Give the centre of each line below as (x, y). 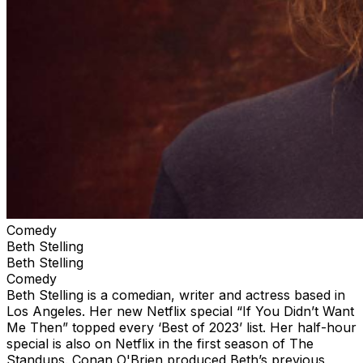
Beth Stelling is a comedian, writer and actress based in (176, 295)
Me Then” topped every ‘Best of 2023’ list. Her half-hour (181, 327)
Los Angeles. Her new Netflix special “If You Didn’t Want (180, 311)
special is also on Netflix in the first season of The (160, 343)
